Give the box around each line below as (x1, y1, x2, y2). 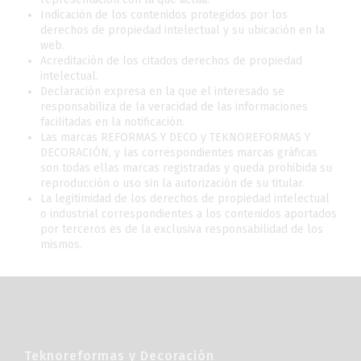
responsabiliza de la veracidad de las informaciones (40, 100, 308, 114)
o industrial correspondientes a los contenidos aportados (40, 207, 337, 221)
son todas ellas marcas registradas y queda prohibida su (40, 161, 332, 175)
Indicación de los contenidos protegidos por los (40, 8, 288, 22)
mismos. (40, 238, 82, 251)
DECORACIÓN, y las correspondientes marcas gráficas (40, 146, 317, 160)
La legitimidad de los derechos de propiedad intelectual (40, 192, 330, 205)
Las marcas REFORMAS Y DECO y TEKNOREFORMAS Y (40, 131, 310, 144)
